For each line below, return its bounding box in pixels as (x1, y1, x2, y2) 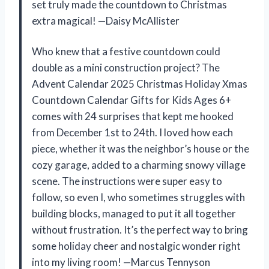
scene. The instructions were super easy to (32, 174, 222, 187)
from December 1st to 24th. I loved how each (32, 125, 233, 139)
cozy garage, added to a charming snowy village (32, 158, 246, 171)
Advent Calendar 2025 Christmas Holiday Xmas (32, 77, 247, 90)
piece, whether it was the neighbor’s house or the (32, 142, 249, 155)
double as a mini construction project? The (32, 61, 220, 74)
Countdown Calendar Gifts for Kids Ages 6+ (32, 93, 231, 106)
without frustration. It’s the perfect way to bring (32, 223, 248, 236)
